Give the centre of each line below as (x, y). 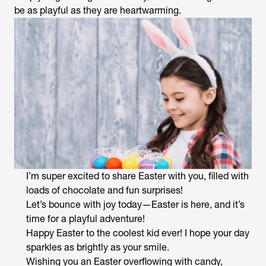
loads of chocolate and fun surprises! (104, 190)
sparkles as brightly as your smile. (98, 247)
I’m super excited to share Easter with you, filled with (137, 176)
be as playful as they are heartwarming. (98, 10)
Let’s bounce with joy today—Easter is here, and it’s (135, 204)
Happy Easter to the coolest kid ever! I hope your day (138, 233)
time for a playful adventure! (85, 218)
